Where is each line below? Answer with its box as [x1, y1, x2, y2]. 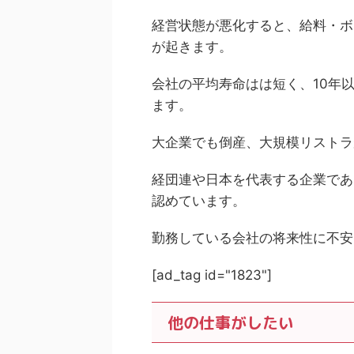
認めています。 [152, 193, 246, 209]
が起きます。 [152, 39, 232, 55]
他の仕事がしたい [168, 311, 294, 333]
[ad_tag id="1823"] [152, 267, 272, 283]
